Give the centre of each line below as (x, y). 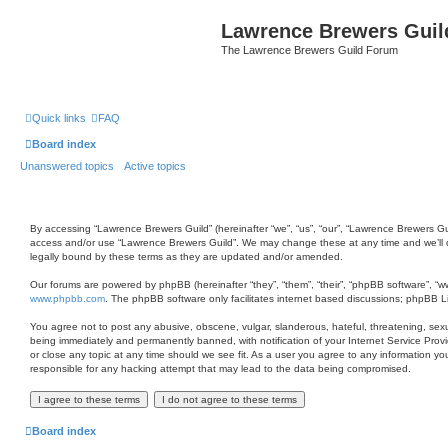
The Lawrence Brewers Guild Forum (309, 50)
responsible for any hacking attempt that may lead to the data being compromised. (220, 368)
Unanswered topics (67, 166)
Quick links (59, 118)
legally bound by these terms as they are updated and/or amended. (186, 256)
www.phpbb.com (67, 298)
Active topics (155, 166)
